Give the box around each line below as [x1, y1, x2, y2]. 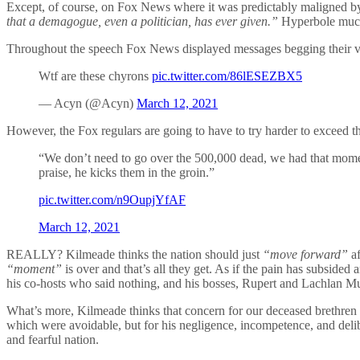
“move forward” [263, 247, 348, 262]
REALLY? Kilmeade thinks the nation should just [6, 247, 263, 262]
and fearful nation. [6, 333, 99, 347]
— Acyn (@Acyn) [39, 96, 137, 111]
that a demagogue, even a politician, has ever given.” [6, 14, 278, 29]
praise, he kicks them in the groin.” [39, 166, 215, 180]
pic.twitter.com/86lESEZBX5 [152, 69, 302, 84]
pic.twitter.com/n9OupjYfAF [39, 193, 186, 207]
